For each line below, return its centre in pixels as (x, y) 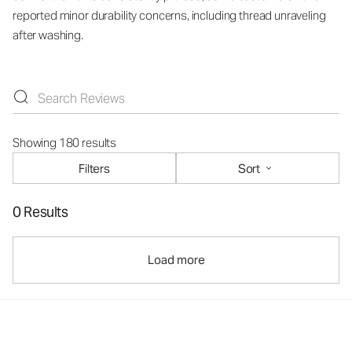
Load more (176, 260)
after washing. (48, 35)
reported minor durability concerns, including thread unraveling (169, 15)
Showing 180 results (65, 143)
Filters (94, 168)
